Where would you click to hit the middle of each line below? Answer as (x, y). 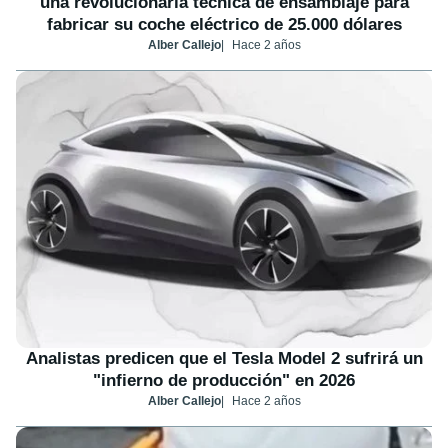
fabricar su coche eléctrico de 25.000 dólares (224, 25)
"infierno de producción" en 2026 (224, 381)
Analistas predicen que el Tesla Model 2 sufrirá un (224, 359)
